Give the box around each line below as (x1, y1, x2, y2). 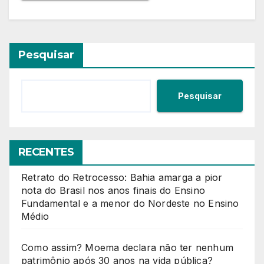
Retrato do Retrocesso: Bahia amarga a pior (21, 171, 223, 184)
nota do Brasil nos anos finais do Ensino (21, 184, 205, 197)
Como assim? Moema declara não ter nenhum (21, 242, 234, 254)
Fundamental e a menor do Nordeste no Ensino (21, 197, 239, 210)
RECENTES (18, 146, 74, 159)
